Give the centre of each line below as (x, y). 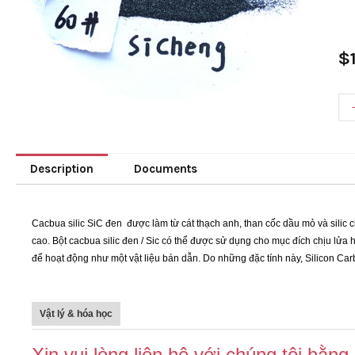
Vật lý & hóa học (76, 314)
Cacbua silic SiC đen (79, 223)
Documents (166, 169)
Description (62, 169)
